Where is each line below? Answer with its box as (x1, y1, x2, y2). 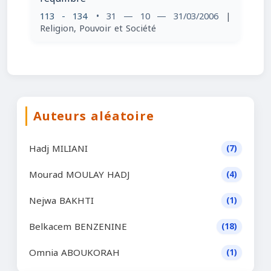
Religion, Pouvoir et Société (40, 20, 156, 37)
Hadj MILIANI (29, 140, 88, 157)
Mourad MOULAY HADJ (29, 166, 129, 183)
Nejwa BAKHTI (29, 192, 94, 209)
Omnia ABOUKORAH (29, 244, 120, 261)
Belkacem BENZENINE (29, 218, 127, 235)
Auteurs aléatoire (33, 105, 154, 128)
